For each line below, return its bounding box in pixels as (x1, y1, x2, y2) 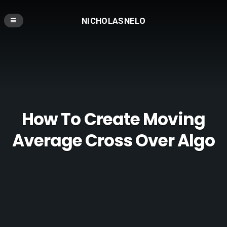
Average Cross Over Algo (12, 129, 215, 153)
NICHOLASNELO (81, 15, 146, 26)
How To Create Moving (22, 107, 205, 132)
